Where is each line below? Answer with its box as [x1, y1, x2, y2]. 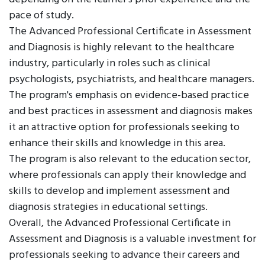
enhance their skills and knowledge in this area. [9, 135, 225, 152]
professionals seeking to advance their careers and [9, 247, 240, 264]
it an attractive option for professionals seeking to [9, 119, 240, 136]
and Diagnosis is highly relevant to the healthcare [9, 39, 234, 56]
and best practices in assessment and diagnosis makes [9, 103, 253, 120]
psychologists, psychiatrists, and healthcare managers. [9, 71, 254, 88]
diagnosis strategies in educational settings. [9, 199, 208, 216]
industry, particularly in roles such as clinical [9, 55, 211, 72]
